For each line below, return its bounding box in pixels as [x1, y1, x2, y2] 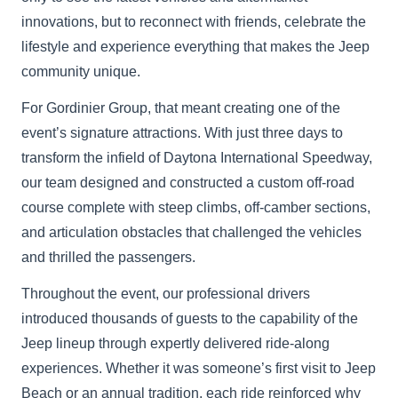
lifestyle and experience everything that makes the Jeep [21, 38, 370, 54]
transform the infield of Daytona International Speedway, [21, 149, 373, 165]
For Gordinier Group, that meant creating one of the [21, 99, 341, 115]
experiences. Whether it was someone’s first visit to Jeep [21, 360, 377, 376]
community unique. [21, 63, 141, 79]
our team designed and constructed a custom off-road [21, 174, 355, 190]
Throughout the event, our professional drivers [21, 285, 311, 301]
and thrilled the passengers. [21, 249, 196, 265]
